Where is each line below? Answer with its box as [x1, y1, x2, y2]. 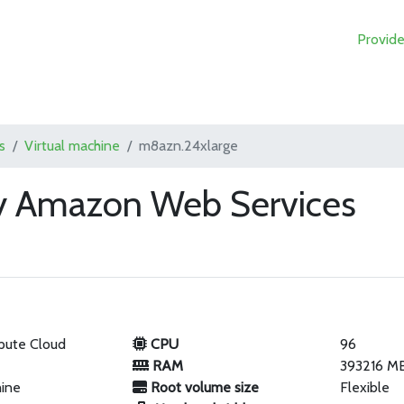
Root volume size [146, 379, 259, 396]
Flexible [340, 379, 390, 396]
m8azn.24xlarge [139, 137, 239, 154]
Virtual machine [24, 137, 121, 154]
